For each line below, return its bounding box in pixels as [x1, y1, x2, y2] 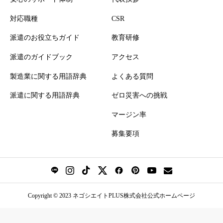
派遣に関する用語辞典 [10, 92, 80, 100]
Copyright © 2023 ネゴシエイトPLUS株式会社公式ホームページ [28, 192, 195, 200]
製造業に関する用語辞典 [10, 72, 87, 80]
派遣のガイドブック [10, 53, 73, 61]
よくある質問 [111, 72, 153, 80]
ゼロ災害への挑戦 [111, 92, 167, 100]
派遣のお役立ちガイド [10, 34, 80, 42]
